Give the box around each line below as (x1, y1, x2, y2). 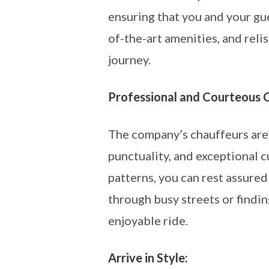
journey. (108, 52, 151, 67)
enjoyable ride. (108, 213, 188, 228)
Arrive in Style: (108, 250, 188, 265)
